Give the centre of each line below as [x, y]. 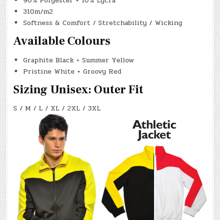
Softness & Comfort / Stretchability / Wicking [103, 23]
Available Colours [62, 41]
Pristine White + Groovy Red [72, 71]
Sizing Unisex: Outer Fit [79, 89]
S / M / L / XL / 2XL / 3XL [57, 109]
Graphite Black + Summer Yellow [79, 60]
